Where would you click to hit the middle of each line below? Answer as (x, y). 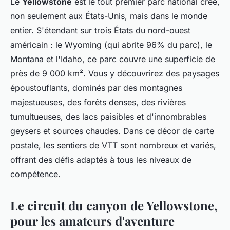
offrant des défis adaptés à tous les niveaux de (101, 159)
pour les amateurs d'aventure (92, 221)
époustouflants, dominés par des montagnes (96, 88)
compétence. (35, 174)
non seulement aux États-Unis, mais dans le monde (109, 16)
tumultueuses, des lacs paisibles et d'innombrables (108, 116)
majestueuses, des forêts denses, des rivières (98, 102)
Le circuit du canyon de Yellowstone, (114, 205)
